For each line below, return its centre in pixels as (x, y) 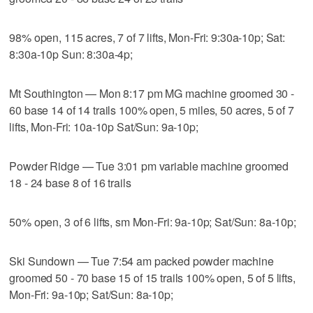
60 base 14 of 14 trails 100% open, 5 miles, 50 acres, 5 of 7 (152, 110)
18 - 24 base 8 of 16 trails (70, 182)
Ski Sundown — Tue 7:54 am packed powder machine (141, 261)
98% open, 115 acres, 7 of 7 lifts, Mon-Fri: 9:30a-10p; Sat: (147, 37)
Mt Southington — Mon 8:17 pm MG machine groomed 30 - (152, 93)
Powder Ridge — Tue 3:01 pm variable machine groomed (149, 166)
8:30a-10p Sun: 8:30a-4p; (71, 54)
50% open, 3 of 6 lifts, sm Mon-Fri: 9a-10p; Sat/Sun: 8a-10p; (153, 221)
